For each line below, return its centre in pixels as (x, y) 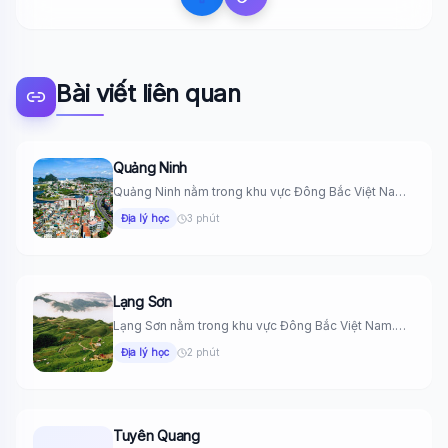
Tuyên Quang (156, 435)
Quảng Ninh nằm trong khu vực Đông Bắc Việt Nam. (261, 191)
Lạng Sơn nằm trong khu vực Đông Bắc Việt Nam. (254, 325)
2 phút (203, 352)
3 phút (203, 218)
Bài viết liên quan (148, 93)
